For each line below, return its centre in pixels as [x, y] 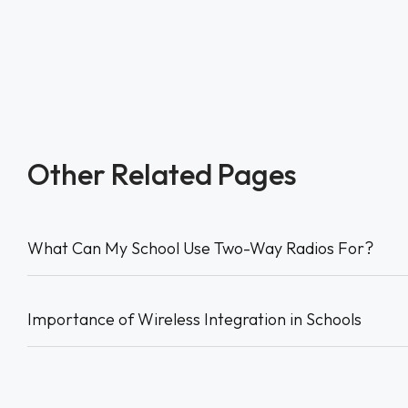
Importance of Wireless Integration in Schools [194, 319]
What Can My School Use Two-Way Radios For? [200, 248]
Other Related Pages [162, 173]
